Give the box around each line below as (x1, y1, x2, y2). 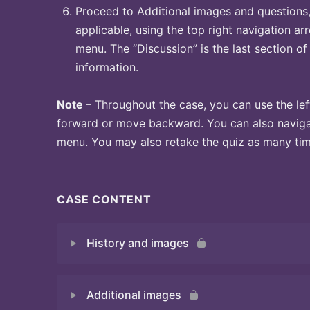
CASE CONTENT (57, 192, 152, 206)
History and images (86, 236, 189, 250)
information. (75, 60, 138, 74)
